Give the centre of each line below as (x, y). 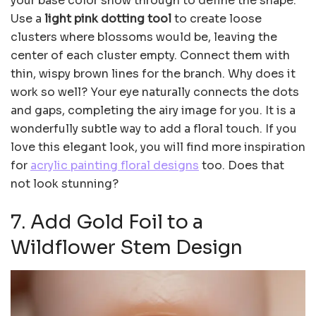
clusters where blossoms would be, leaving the (144, 37)
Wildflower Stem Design (127, 248)
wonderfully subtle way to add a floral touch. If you (154, 129)
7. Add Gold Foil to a (107, 223)
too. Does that (242, 166)
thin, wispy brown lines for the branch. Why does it (153, 74)
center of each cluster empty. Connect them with (150, 56)
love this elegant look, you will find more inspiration (158, 147)
